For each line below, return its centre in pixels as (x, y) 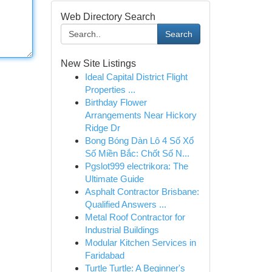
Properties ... (110, 90)
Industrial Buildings (122, 230)
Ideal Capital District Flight (136, 77)
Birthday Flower (116, 102)
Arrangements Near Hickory (141, 115)
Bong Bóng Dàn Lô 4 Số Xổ (139, 141)
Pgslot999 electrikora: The (136, 166)
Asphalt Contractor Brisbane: (142, 192)
